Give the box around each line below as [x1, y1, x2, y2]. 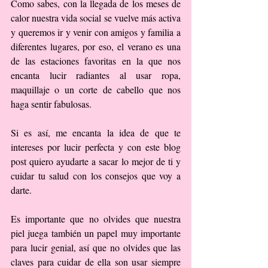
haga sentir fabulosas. [11, 97, 92, 110]
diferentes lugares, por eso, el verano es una [11, 39, 181, 53]
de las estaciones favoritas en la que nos [11, 54, 181, 67]
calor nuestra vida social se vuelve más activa [11, 11, 181, 24]
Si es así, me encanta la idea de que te [11, 126, 181, 139]
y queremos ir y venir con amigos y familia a [11, 25, 181, 38]
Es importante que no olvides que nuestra [11, 212, 181, 225]
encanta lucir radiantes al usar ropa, [11, 68, 181, 81]
